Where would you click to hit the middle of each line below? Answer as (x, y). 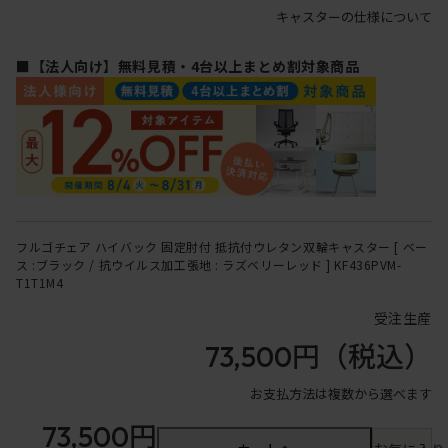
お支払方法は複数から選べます (341, 394)
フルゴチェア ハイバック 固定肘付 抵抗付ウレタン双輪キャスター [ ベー (222, 247)
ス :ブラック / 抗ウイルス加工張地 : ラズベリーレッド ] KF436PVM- (209, 265)
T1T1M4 (40, 283)
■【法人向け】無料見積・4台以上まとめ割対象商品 (188, 66)
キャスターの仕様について (354, 17)
